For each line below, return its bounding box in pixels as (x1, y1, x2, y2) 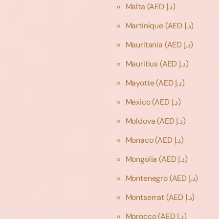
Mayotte (125, 77, 156, 88)
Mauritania (125, 39, 165, 50)
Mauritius (125, 58, 160, 69)
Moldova (125, 115, 157, 126)
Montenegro (125, 173, 170, 183)
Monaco (125, 134, 155, 145)
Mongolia (125, 153, 159, 164)
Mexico (125, 96, 153, 107)
